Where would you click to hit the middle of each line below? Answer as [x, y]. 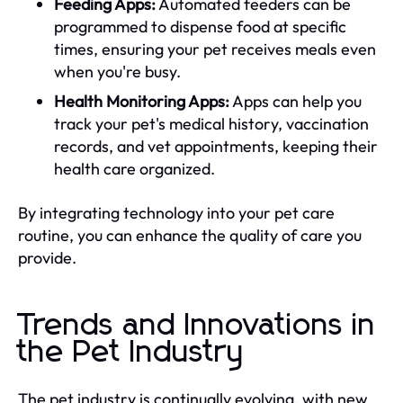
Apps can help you [296, 101]
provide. [47, 257]
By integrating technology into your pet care [176, 212]
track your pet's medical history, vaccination [211, 123]
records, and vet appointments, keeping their [216, 146]
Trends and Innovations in [197, 325]
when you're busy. [117, 71]
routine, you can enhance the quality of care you [190, 235]
